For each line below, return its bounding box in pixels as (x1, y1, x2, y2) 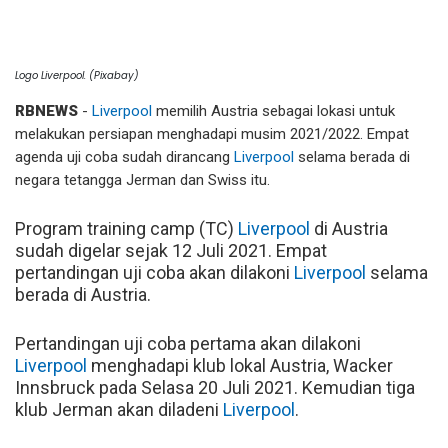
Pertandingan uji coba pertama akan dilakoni (15, 332, 361, 354)
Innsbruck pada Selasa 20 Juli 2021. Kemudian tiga (15, 376, 415, 398)
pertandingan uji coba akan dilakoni (15, 261, 294, 283)
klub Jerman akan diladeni (15, 398, 223, 420)
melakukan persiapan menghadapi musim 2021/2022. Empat (15, 124, 409, 143)
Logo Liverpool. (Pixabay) (15, 67, 139, 83)
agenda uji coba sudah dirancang (15, 147, 234, 166)
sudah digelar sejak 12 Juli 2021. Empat (15, 239, 327, 261)
